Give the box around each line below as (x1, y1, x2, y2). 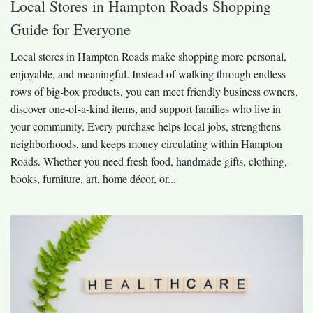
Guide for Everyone (10, 18, 131, 39)
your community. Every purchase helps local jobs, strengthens (10, 118, 281, 133)
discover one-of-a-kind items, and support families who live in (10, 101, 281, 116)
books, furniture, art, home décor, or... (10, 170, 176, 186)
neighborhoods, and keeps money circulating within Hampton (10, 136, 282, 151)
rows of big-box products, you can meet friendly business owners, (10, 83, 298, 99)
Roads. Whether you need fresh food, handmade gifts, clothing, (10, 153, 287, 168)
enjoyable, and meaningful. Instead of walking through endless (10, 66, 286, 81)
